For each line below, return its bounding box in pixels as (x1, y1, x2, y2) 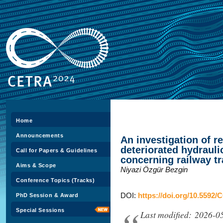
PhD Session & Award (16, 192, 79, 198)
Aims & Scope (16, 162, 56, 168)
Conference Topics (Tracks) (16, 177, 95, 183)
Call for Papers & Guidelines (16, 147, 98, 153)
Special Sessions (16, 207, 65, 213)
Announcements (16, 132, 64, 138)
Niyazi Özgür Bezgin (120, 165, 188, 174)
